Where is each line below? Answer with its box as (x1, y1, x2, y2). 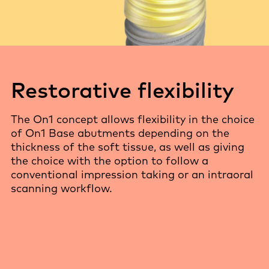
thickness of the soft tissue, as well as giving (11, 140, 244, 154)
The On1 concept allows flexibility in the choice (11, 112, 255, 126)
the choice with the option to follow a (11, 154, 208, 168)
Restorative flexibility (11, 76, 234, 103)
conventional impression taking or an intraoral (11, 168, 253, 181)
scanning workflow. (11, 181, 112, 195)
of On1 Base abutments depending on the (11, 126, 229, 140)
